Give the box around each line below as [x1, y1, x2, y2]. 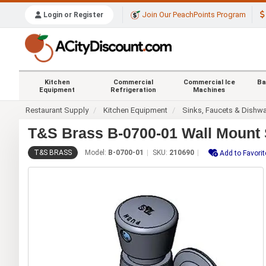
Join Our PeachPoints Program [140, 10, 246, 20]
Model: [85, 148, 108, 157]
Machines [193, 85, 225, 94]
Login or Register [42, 11, 103, 20]
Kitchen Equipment [103, 105, 168, 115]
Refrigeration [110, 85, 156, 94]
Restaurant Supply [26, 105, 89, 115]
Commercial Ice [183, 78, 235, 86]
